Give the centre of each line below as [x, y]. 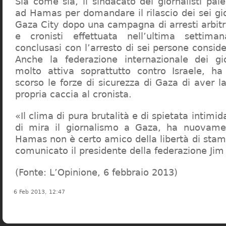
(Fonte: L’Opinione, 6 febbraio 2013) [96, 172]
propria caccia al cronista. [73, 94]
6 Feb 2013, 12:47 [39, 192]
